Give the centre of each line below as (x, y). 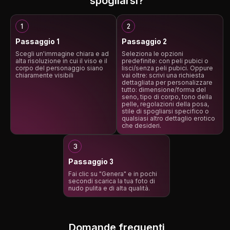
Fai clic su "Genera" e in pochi (113, 174)
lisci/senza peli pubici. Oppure (167, 68)
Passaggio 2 (144, 42)
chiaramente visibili (44, 75)
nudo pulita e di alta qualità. (109, 188)
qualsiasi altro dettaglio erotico (168, 119)
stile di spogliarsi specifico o (165, 111)
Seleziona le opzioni (152, 54)
